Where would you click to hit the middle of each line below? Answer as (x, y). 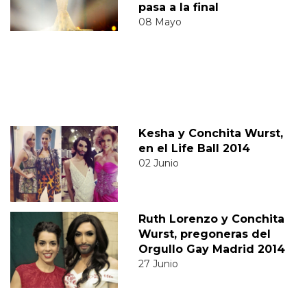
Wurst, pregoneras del (204, 234)
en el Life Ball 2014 (194, 148)
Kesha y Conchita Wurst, (210, 133)
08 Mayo (160, 22)
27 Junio (158, 263)
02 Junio (158, 163)
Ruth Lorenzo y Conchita (211, 219)
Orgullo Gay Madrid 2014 (211, 249)
